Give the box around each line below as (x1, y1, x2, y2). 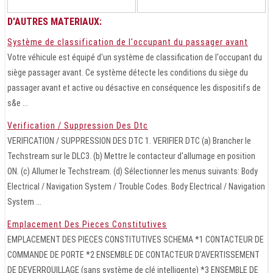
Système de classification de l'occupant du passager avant (7, 37, 248, 48)
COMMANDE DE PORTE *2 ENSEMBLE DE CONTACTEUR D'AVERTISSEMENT (7, 250, 260, 260)
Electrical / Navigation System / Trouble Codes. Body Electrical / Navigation (7, 182, 265, 192)
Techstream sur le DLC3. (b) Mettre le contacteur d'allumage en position (7, 151, 255, 161)
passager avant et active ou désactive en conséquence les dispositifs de (7, 83, 261, 93)
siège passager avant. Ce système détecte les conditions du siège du (7, 68, 248, 78)
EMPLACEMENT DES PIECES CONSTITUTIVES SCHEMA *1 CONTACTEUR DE (7, 235, 264, 245)
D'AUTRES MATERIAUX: (7, 16, 102, 28)
